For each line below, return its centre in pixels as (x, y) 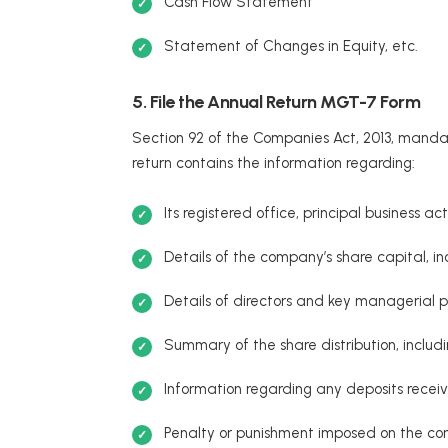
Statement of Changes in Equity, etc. (291, 46)
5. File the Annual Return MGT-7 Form (276, 102)
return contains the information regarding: (273, 163)
